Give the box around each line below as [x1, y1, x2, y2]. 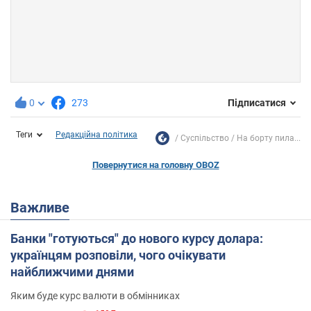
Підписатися [228, 97, 286, 109]
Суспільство [180, 133, 229, 143]
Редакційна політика [56, 129, 137, 140]
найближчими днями [10, 264, 134, 279]
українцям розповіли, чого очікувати [10, 247, 226, 262]
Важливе [19, 199, 69, 216]
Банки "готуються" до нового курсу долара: [10, 230, 263, 246]
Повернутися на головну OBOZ [92, 159, 219, 170]
